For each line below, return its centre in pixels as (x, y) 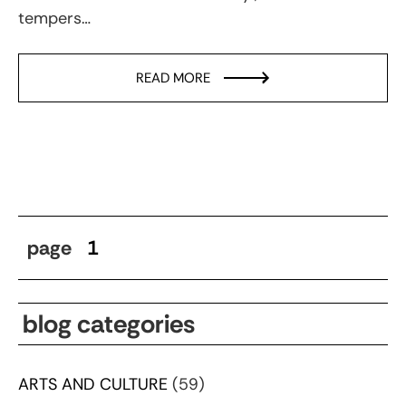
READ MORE (173, 77)
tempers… (54, 18)
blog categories (109, 324)
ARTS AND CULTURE (93, 384)
